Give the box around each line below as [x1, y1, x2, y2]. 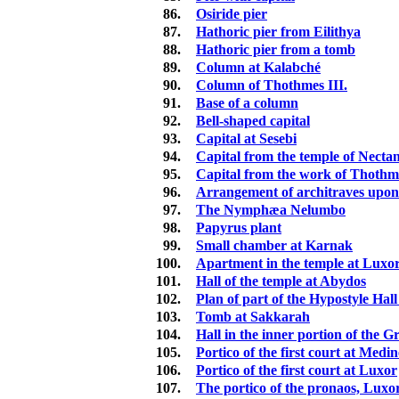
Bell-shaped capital [196, 113, 310, 129]
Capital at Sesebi [196, 131, 297, 147]
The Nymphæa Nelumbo [196, 202, 346, 218]
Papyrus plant [196, 220, 281, 236]
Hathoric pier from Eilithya [196, 24, 361, 40]
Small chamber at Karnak [196, 238, 353, 254]
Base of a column [196, 95, 298, 111]
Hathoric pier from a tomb [196, 42, 355, 58]
